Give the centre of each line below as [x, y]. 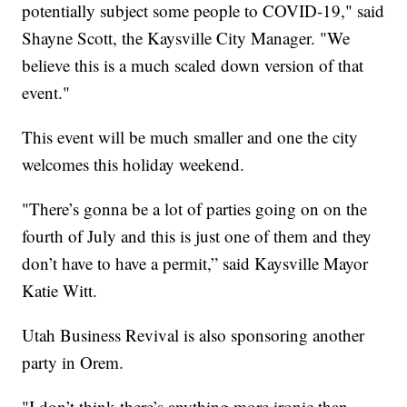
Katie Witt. [60, 291]
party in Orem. [73, 362]
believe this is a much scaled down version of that [193, 65]
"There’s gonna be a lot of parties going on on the [195, 209]
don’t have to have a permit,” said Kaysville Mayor [195, 263]
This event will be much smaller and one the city [190, 137]
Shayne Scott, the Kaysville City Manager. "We [186, 38]
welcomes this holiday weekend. [134, 164]
